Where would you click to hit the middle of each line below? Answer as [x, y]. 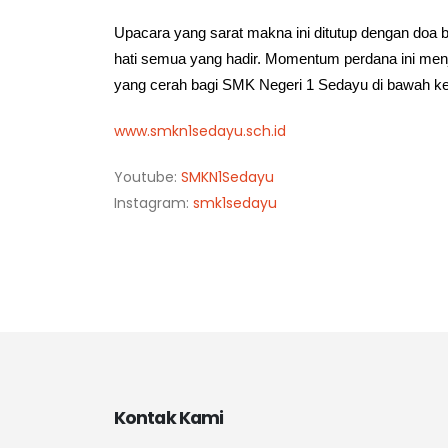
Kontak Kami [169, 417]
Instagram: [153, 202]
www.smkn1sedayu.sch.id [200, 130]
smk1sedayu [235, 202]
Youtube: [147, 176]
